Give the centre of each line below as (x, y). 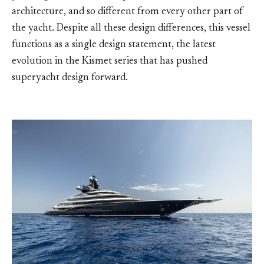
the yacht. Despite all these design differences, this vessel (131, 29)
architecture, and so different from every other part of (128, 12)
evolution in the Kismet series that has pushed (110, 62)
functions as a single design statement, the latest (114, 45)
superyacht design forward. (70, 78)
